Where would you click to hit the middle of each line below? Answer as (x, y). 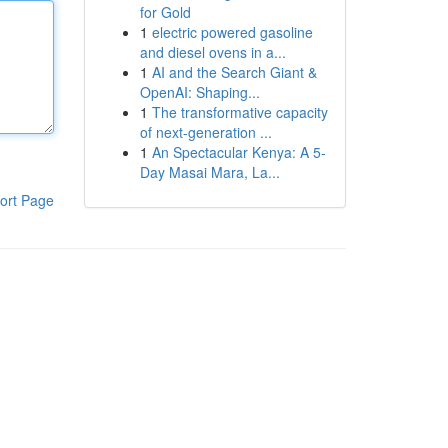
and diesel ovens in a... (212, 52)
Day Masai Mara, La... (209, 172)
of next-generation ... (205, 132)
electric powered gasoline (232, 32)
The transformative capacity (239, 112)
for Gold (165, 12)
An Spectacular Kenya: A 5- (238, 152)
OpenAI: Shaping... (199, 92)
